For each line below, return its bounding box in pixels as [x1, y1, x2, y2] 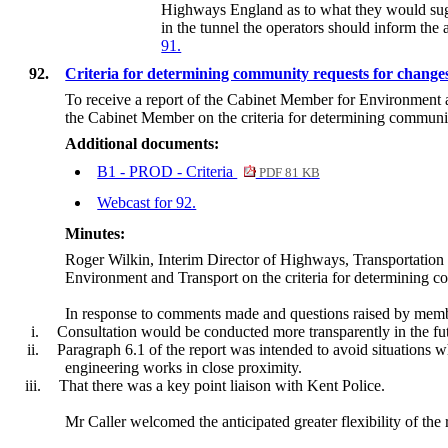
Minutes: [65, 224, 126, 242]
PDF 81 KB [255, 165, 320, 180]
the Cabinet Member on [65, 108, 219, 126]
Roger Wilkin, [65, 250, 159, 268]
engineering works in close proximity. [65, 358, 303, 376]
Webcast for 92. [97, 193, 197, 211]
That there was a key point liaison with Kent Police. [55, 376, 386, 394]
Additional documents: [65, 134, 220, 152]
